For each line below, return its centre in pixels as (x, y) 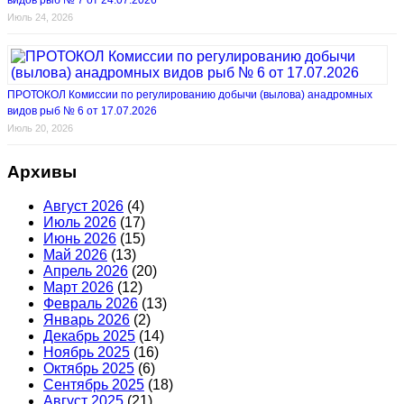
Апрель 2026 (86, 271)
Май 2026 (75, 255)
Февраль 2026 (91, 304)
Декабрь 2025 (89, 336)
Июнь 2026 (80, 239)
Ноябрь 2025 (87, 353)
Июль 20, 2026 (40, 128)
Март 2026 (78, 288)
